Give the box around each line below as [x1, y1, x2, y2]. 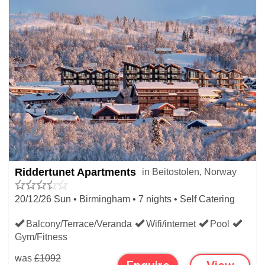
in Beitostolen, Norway [142, 167, 237, 177]
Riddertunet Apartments [15, 166, 136, 178]
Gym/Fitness [15, 232, 67, 242]
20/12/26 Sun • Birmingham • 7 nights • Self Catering [15, 194, 235, 204]
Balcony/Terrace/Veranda [26, 219, 132, 229]
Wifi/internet [146, 219, 196, 229]
